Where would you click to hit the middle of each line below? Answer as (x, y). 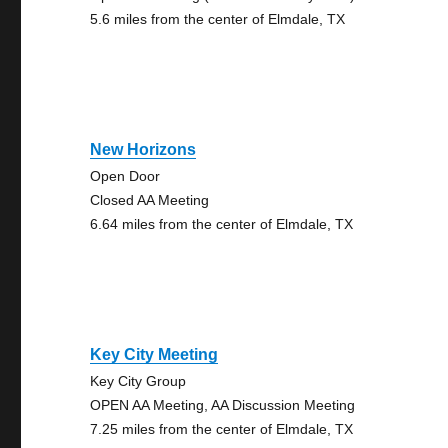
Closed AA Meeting (150, 200)
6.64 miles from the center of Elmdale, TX (222, 224)
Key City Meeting (154, 354)
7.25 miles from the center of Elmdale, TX (222, 429)
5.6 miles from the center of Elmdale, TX (218, 19)
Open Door (125, 176)
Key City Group (138, 381)
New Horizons (143, 149)
